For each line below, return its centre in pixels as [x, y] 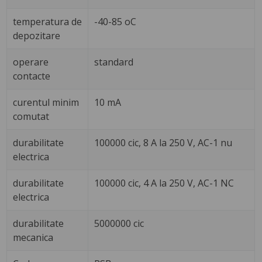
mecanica [33, 237]
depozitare [37, 35]
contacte [32, 76]
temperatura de [48, 21]
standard [114, 62]
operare [31, 62]
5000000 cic [119, 223]
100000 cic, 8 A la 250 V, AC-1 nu [163, 142]
